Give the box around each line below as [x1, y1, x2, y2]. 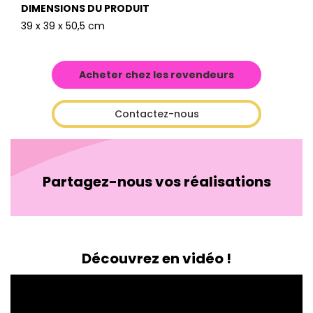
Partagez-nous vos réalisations [42, 172, 271, 192]
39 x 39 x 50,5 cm [21, 19, 105, 34]
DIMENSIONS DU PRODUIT [21, 1, 150, 16]
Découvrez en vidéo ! [82, 249, 231, 269]
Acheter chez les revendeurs [79, 68, 234, 82]
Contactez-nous [114, 107, 199, 122]
